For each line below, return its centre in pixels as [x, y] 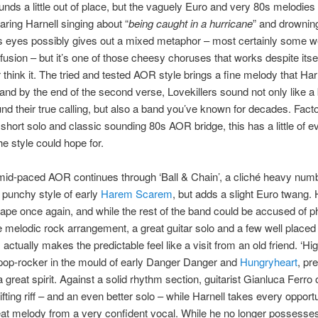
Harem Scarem [136, 194]
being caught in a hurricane [190, 23]
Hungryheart [268, 262]
